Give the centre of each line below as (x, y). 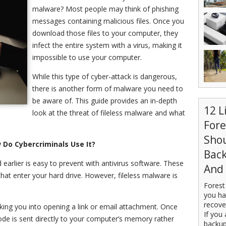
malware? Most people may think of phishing (105, 9)
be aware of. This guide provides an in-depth (105, 101)
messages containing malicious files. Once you (108, 21)
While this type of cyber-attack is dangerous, (105, 76)
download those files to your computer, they (105, 33)
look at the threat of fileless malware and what (109, 113)
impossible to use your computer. (88, 57)
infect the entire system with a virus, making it (107, 45)
